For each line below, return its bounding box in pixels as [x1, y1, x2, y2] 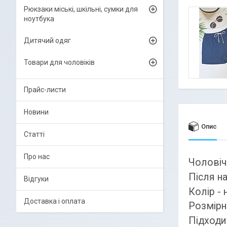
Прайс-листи [24, 86, 66, 94]
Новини [24, 108, 49, 116]
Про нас [24, 153, 50, 161]
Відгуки [24, 175, 49, 183]
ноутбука [24, 15, 54, 23]
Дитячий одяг [24, 36, 71, 45]
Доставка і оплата [24, 197, 85, 205]
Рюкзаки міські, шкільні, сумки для [24, 5, 138, 13]
